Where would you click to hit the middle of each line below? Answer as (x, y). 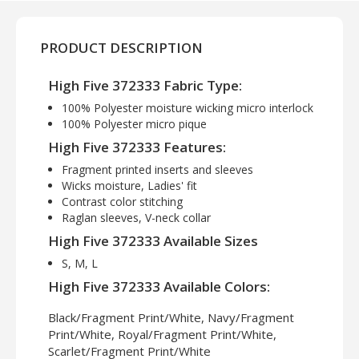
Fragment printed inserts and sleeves (157, 170)
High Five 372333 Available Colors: (159, 287)
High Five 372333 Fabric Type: (145, 86)
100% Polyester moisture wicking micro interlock (189, 108)
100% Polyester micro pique (134, 124)
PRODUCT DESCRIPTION (121, 48)
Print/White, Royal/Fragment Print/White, (162, 335)
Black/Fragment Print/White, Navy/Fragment (171, 318)
